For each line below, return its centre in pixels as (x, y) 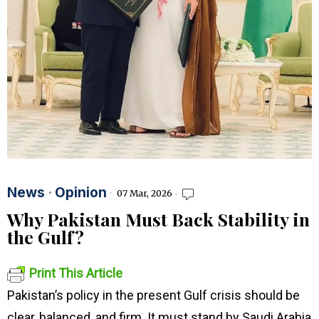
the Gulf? (46, 236)
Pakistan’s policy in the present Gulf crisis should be (153, 295)
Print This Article (76, 273)
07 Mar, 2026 (143, 194)
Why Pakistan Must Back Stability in (158, 219)
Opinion (81, 192)
